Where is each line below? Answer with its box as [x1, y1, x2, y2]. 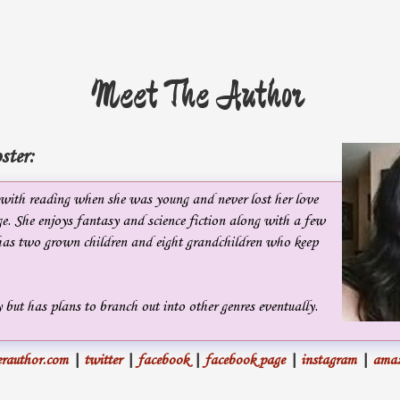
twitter [84, 351, 121, 369]
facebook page [204, 351, 285, 369]
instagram [301, 351, 356, 369]
